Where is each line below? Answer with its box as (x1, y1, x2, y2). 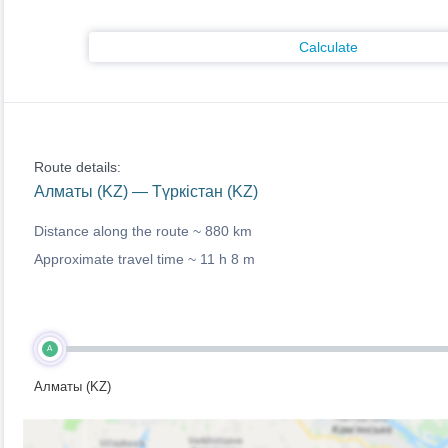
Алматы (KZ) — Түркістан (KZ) (33, 183, 258, 200)
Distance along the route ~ (33, 223, 205, 239)
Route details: (33, 159, 121, 175)
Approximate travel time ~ (33, 251, 200, 267)
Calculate (299, 39, 358, 55)
